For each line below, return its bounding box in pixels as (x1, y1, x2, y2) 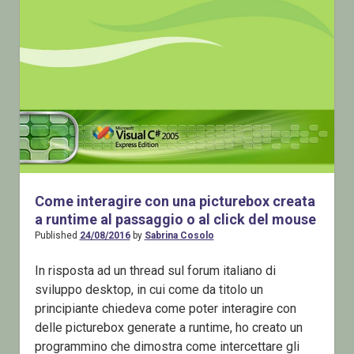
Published (34, 230, 80, 242)
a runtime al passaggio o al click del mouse (34, 211, 316, 228)
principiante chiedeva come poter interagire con (34, 301, 296, 317)
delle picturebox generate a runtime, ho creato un (34, 320, 303, 336)
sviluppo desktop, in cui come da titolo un (34, 282, 263, 298)
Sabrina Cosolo (144, 230, 214, 242)
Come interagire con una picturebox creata (34, 193, 315, 210)
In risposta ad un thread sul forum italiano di (34, 263, 276, 279)
